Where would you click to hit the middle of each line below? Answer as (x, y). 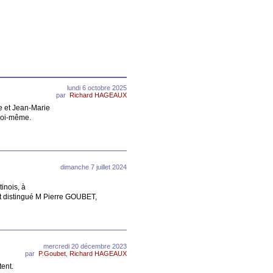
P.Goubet (52, 253)
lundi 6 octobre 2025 (97, 87)
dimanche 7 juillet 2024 (94, 167)
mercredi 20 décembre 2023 (85, 246)
